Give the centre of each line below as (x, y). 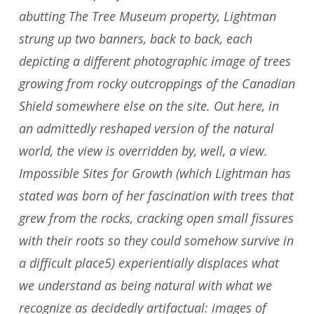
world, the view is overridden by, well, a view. (143, 151)
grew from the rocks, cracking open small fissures (156, 218)
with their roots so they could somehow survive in (156, 241)
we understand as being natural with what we (145, 286)
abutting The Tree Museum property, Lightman (147, 16)
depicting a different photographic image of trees (155, 61)
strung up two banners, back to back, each (135, 39)
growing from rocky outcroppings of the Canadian (157, 84)
